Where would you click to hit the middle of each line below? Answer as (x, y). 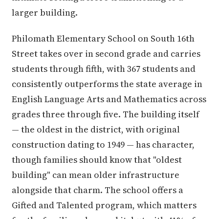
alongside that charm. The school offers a (98, 190)
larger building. (45, 12)
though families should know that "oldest (97, 160)
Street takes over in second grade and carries (106, 54)
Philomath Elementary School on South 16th (103, 38)
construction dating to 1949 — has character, (103, 144)
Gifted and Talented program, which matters (104, 205)
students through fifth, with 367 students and (104, 69)
